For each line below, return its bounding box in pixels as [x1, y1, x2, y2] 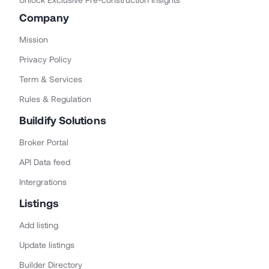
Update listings [19, 240, 74, 250]
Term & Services [19, 74, 82, 85]
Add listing [19, 220, 58, 231]
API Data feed [19, 157, 70, 168]
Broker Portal [19, 137, 68, 148]
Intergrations [19, 177, 67, 187]
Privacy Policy [19, 54, 71, 65]
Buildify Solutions [19, 113, 106, 127]
